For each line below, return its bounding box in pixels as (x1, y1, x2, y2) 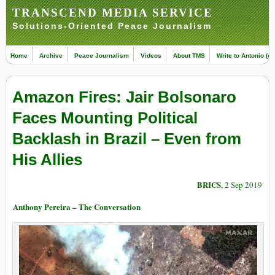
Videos (141, 52, 161, 59)
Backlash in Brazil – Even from (12, 130, 241, 149)
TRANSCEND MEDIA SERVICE (12, 6, 213, 19)
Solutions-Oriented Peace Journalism (12, 21, 212, 31)
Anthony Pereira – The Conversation (13, 201, 141, 213)
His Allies (12, 150, 82, 169)
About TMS (173, 52, 205, 59)
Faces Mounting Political (12, 109, 198, 128)
